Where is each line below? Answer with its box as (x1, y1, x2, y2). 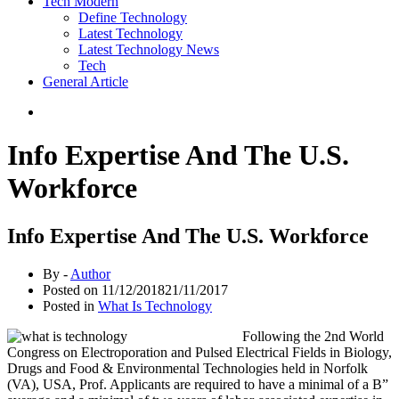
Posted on (43, 281, 102, 297)
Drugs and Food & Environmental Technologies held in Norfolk (7, 360, 368, 376)
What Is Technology (98, 297, 212, 313)
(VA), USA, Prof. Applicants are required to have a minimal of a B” (7, 376, 388, 392)
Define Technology (78, 10, 187, 25)
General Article (43, 74, 128, 89)
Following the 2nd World (242, 328, 384, 344)
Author (70, 265, 110, 281)
